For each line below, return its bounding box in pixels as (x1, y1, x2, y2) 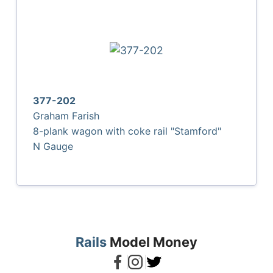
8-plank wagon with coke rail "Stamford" (33, 124, 222, 137)
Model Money (110, 233, 197, 250)
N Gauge (33, 140, 74, 152)
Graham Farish (33, 109, 100, 122)
